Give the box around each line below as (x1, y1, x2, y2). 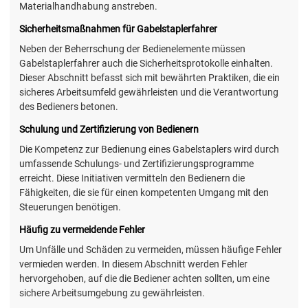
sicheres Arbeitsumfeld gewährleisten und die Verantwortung (19, 86, 278, 98)
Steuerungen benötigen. (19, 201, 121, 212)
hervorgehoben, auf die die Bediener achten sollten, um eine (19, 273, 269, 285)
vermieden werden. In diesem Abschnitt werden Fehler (19, 258, 247, 270)
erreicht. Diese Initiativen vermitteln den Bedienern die (19, 172, 245, 184)
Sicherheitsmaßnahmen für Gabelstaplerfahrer (19, 23, 217, 34)
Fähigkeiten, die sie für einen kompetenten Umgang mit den (19, 186, 269, 198)
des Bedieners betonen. (19, 100, 118, 112)
